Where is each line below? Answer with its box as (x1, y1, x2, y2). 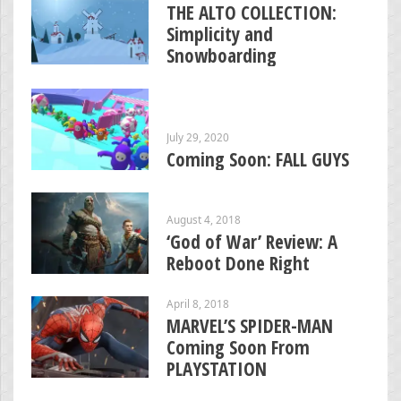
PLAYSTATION (166, 355, 267, 381)
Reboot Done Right (166, 250, 310, 276)
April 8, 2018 (166, 295, 229, 311)
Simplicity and (166, 21, 273, 47)
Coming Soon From (166, 334, 310, 360)
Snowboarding (166, 42, 277, 68)
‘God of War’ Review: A (166, 228, 337, 254)
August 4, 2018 (166, 211, 241, 226)
